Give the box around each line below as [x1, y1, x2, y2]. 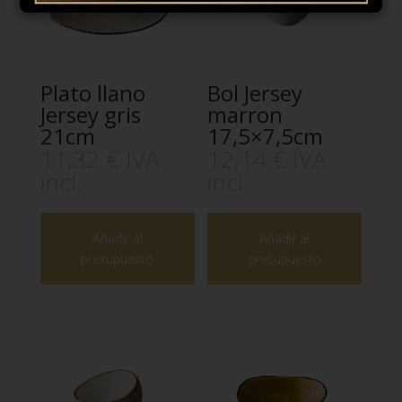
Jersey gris [39, 100, 141, 130]
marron [207, 100, 284, 130]
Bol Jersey [207, 78, 303, 109]
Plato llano [39, 78, 145, 109]
